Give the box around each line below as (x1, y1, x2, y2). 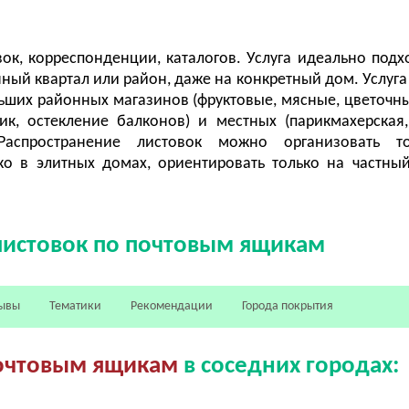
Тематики (49, 299, 102, 313)
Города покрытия (242, 299, 334, 313)
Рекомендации (131, 299, 214, 313)
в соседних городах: (177, 353, 399, 379)
